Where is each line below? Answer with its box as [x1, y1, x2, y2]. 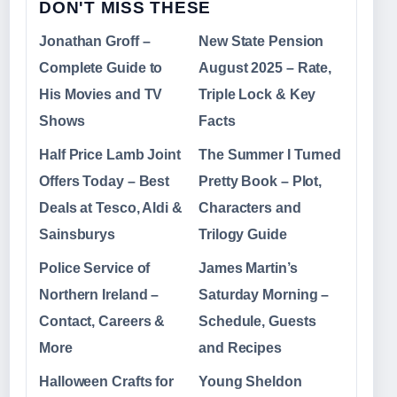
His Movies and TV [39, 86, 163, 102]
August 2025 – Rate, [198, 59, 332, 75]
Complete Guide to [39, 59, 163, 75]
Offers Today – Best [39, 173, 170, 189]
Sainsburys [39, 226, 116, 242]
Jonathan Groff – [39, 33, 151, 49]
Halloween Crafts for [39, 373, 174, 389]
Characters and [198, 199, 301, 215]
